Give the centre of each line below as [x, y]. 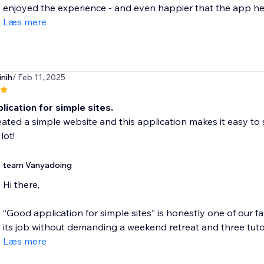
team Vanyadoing [37, 165]
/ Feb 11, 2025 [39, 77]
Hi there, [21, 185]
